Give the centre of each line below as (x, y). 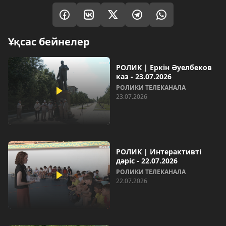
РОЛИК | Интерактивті (159, 151)
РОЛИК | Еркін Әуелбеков (164, 67)
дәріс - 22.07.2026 (147, 160)
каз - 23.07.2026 (144, 76)
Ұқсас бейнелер (49, 42)
